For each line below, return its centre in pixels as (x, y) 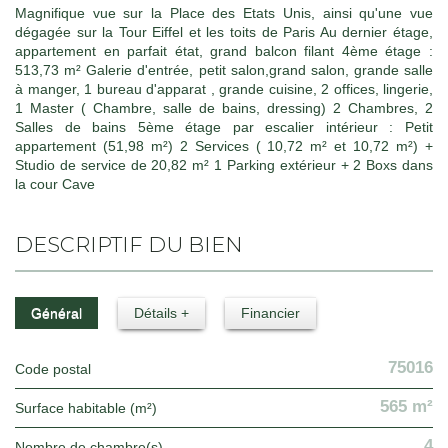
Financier (270, 313)
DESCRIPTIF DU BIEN (138, 244)
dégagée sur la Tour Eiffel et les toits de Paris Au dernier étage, (224, 32)
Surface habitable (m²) (90, 408)
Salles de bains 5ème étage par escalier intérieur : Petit (224, 127)
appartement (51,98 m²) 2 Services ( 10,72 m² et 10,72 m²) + (224, 146)
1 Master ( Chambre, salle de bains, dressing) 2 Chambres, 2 (224, 108)
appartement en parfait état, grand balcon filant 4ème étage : (224, 51)
